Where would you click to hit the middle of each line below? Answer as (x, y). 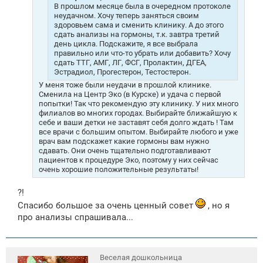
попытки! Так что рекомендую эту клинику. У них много (139, 104)
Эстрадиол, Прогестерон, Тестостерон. (122, 72)
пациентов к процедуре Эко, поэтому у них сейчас (129, 160)
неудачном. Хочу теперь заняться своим (127, 16)
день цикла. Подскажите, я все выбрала (126, 44)
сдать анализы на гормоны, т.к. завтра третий (137, 35)
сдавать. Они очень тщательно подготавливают (125, 151)
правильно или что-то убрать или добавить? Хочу (142, 53)
